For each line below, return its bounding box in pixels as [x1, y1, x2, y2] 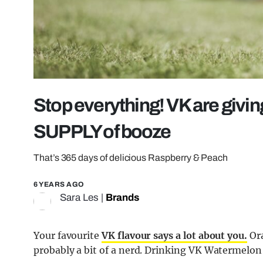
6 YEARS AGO [33, 180, 85, 189]
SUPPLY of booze [33, 122, 170, 143]
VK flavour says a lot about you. [102, 230, 247, 242]
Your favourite [33, 230, 102, 242]
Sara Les [60, 192, 99, 204]
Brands [106, 192, 139, 204]
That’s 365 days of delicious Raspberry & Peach [33, 153, 228, 163]
